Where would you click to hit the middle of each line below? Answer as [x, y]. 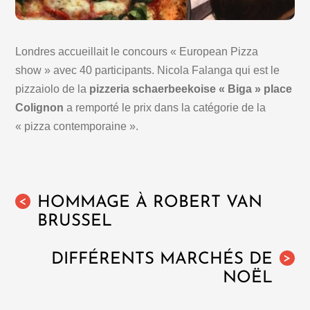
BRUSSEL [75, 222]
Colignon [40, 108]
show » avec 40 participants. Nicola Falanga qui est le [148, 71]
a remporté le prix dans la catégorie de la [165, 108]
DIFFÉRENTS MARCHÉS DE [162, 260]
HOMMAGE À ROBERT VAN [150, 203]
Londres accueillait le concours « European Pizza [137, 52]
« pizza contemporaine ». [81, 127]
